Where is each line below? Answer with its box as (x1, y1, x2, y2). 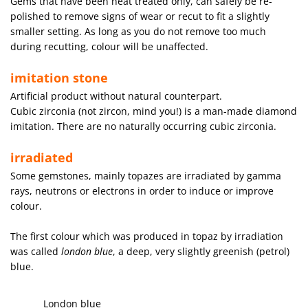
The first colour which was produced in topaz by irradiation (10, 229, 283, 243)
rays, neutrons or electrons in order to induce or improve (10, 184, 274, 197)
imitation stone (10, 69, 108, 86)
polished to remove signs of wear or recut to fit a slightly (10, 9, 269, 23)
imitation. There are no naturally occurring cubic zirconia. (10, 119, 276, 133)
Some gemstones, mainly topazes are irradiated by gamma (10, 168, 281, 182)
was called (10, 244, 61, 258)
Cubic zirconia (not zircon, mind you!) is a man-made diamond (10, 104, 297, 118)
